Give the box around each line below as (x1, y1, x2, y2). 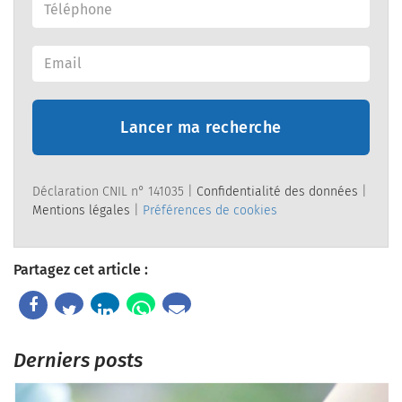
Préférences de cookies (143, 202, 277, 218)
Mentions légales (32, 202, 130, 218)
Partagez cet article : (13, 260, 148, 278)
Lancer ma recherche (120, 117, 282, 137)
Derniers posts (13, 347, 143, 372)
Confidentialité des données (197, 183, 358, 199)
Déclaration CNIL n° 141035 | (32, 183, 197, 199)
